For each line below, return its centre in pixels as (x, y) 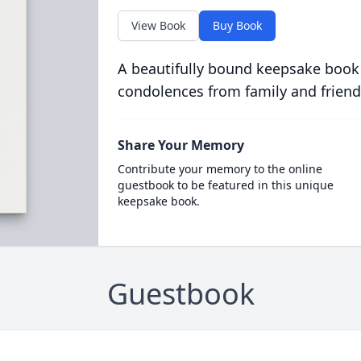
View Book (158, 25)
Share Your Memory (180, 145)
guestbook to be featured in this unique (225, 185)
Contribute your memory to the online (220, 169)
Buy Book (237, 25)
